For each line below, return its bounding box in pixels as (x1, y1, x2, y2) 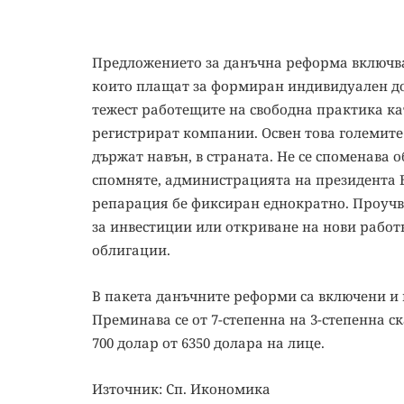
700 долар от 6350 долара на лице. (92, 334, 325, 352)
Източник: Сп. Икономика (92, 380, 271, 398)
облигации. (92, 241, 170, 259)
